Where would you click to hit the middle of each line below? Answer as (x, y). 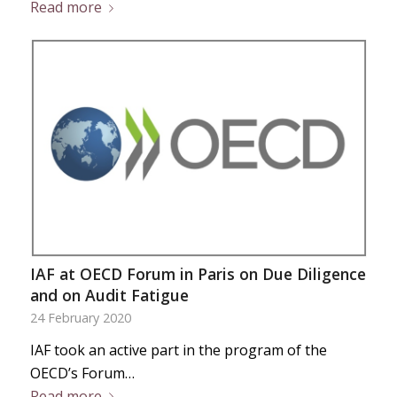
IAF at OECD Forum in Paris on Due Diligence (198, 274)
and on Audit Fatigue (109, 295)
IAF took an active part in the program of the (178, 350)
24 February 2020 (80, 318)
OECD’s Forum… (82, 373)
